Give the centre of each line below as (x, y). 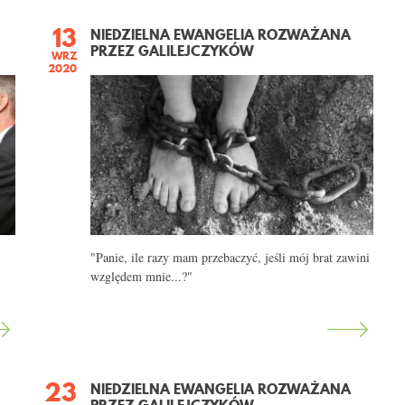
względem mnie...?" (142, 276)
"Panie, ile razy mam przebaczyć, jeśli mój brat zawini (231, 257)
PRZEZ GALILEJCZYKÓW (173, 51)
